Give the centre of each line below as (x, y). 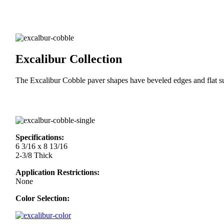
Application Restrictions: (58, 172)
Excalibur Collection (69, 59)
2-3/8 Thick (34, 155)
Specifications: (40, 137)
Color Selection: (43, 198)
